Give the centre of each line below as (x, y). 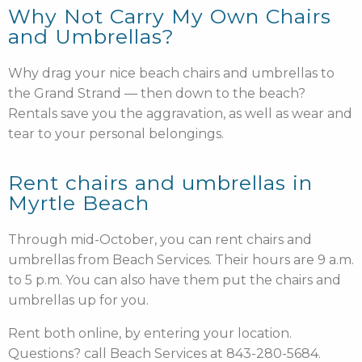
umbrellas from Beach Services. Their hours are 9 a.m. (181, 260)
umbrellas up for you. (80, 300)
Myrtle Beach (79, 203)
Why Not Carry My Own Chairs (170, 16)
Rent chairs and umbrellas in (160, 183)
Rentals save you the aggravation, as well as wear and (180, 114)
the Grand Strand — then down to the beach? (157, 93)
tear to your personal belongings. (116, 134)
